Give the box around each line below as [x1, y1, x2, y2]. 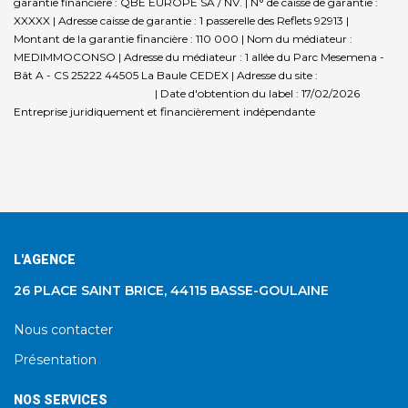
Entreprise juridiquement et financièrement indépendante [14, 104, 315, 118]
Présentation [14, 351, 97, 368]
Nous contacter [14, 321, 113, 338]
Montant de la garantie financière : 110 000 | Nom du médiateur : [14, 31, 352, 46]
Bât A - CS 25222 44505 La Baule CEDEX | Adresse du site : [14, 67, 318, 82]
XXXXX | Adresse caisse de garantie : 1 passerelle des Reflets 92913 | [14, 13, 349, 27]
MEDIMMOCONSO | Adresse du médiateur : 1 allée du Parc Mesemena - [14, 49, 384, 64]
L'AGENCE [14, 251, 76, 267]
